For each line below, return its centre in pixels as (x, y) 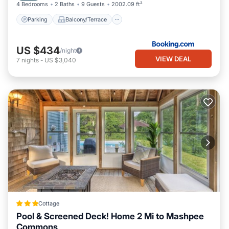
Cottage (49, 203)
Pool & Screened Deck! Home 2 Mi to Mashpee (110, 216)
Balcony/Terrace (86, 19)
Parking (38, 19)
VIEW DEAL (173, 59)
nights (30, 60)
